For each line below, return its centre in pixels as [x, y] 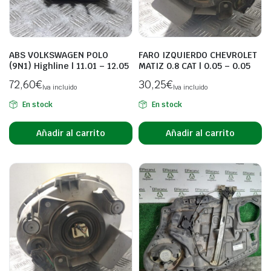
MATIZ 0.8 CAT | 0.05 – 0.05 [194, 66]
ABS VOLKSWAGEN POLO [59, 55]
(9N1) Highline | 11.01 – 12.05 [69, 66]
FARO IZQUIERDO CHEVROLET [198, 55]
